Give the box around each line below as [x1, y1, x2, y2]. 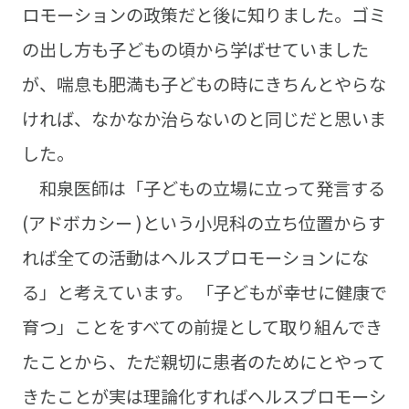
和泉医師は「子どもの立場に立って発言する [21, 175, 385, 202]
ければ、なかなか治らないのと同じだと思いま [21, 106, 386, 132]
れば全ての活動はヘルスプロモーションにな [21, 245, 369, 271]
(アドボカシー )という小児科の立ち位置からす [21, 210, 385, 236]
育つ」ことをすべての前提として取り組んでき [21, 314, 383, 341]
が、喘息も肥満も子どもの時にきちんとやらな [21, 71, 386, 98]
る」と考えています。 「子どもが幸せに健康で [21, 279, 387, 306]
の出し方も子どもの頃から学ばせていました [21, 37, 369, 63]
